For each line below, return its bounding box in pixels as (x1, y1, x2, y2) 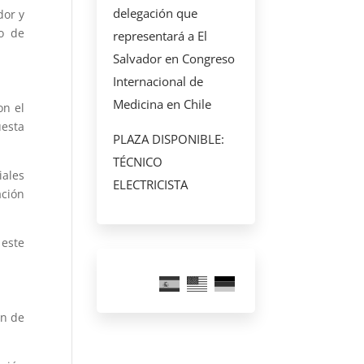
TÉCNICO (113, 154, 163, 170)
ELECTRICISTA (113, 176, 188, 193)
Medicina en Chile (113, 96, 212, 112)
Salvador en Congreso (113, 50, 236, 67)
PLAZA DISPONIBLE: (113, 131, 225, 147)
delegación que (113, 5, 198, 21)
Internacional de (113, 73, 204, 89)
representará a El (113, 28, 208, 44)
